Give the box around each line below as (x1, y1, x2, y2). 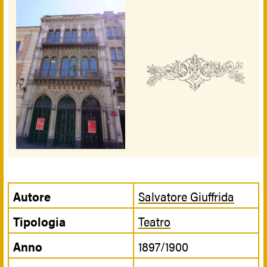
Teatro (138, 212, 170, 231)
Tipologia (13, 212, 66, 231)
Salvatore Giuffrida (138, 187, 234, 206)
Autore (13, 187, 51, 206)
